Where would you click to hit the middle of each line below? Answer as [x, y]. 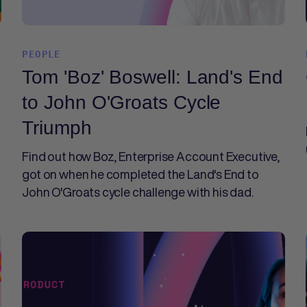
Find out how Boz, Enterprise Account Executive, [151, 156]
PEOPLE [41, 54]
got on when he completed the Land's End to [140, 174]
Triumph [57, 128]
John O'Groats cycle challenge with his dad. [138, 192]
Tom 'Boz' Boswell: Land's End [152, 77]
